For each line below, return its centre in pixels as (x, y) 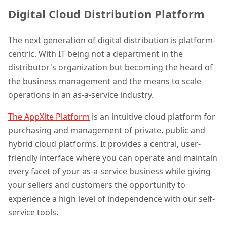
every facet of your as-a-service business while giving (109, 171)
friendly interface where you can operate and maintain (113, 157)
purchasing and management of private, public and (107, 130)
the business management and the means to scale (105, 81)
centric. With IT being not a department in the (96, 53)
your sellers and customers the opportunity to (97, 185)
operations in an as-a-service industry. (81, 94)
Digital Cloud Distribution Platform (108, 14)
